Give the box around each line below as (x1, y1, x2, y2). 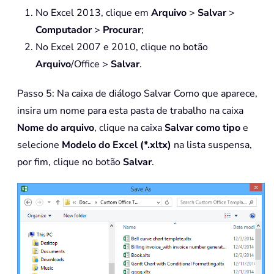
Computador (35, 23, 92, 37)
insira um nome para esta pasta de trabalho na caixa (17, 104, 243, 118)
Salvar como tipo (165, 121, 240, 135)
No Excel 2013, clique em (35, 6, 151, 20)
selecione (17, 138, 62, 152)
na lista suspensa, (174, 138, 252, 152)
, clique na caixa (94, 121, 165, 135)
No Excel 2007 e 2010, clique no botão (35, 40, 208, 54)
